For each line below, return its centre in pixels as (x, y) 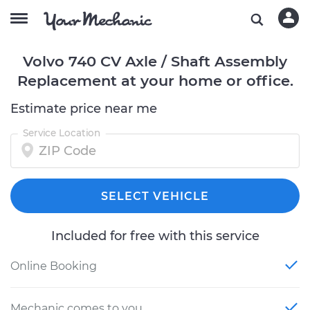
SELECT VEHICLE (155, 196)
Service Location (62, 133)
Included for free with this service (155, 236)
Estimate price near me (84, 109)
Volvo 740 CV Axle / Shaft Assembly (155, 61)
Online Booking (54, 266)
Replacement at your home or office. (155, 81)
